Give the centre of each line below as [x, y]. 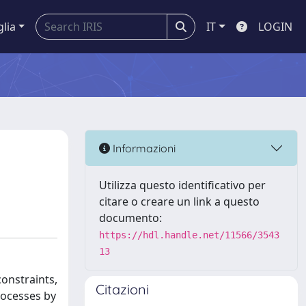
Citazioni [122, 289]
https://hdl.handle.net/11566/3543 [189, 235]
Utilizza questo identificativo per [182, 185]
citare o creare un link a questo [179, 201]
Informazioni [143, 148]
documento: [130, 218]
